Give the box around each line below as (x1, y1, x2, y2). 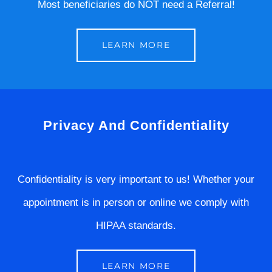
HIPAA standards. (96, 220, 176, 232)
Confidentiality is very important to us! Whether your (18, 174, 254, 186)
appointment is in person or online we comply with (23, 197, 249, 209)
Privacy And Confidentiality (42, 118, 229, 134)
